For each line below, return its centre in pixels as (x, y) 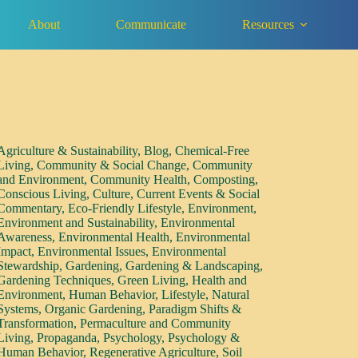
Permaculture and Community (156, 323)
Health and (220, 280)
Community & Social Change (112, 165)
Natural (231, 294)
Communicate (151, 24)
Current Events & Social (199, 194)
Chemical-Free (213, 151)
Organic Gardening (94, 309)
